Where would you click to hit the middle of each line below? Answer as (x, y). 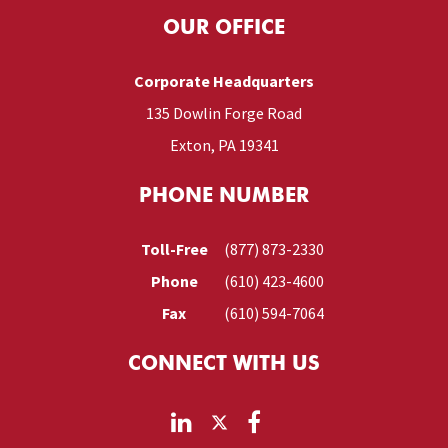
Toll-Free (174, 249)
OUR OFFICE (224, 29)
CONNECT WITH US (224, 365)
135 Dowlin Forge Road (224, 113)
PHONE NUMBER (224, 197)
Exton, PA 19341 (224, 145)
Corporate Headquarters (224, 81)
